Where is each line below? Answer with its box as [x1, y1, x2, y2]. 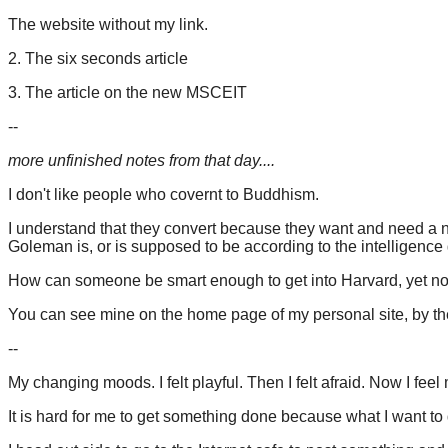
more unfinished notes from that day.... [8, 152, 275, 169]
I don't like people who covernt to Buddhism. [8, 186, 319, 203]
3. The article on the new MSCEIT [8, 84, 247, 101]
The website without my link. [8, 16, 208, 33]
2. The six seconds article [8, 50, 188, 67]
